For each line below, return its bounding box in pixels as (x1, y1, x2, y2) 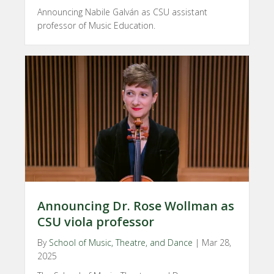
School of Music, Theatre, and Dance (49, 237, 193, 249)
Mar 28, (202, 237, 231, 249)
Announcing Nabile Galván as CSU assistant (37, 6, 207, 18)
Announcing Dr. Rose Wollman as (37, 198, 234, 215)
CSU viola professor (37, 213, 154, 231)
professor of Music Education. (37, 19, 155, 31)
